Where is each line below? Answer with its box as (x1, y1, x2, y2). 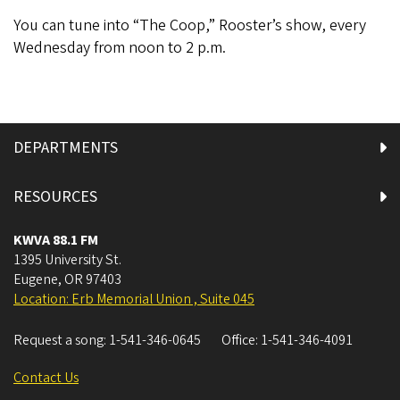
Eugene (13, 269, 58, 289)
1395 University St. (13, 249, 121, 270)
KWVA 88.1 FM (13, 229, 98, 250)
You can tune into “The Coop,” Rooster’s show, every (13, 13, 366, 37)
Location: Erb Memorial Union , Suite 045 (13, 288, 254, 309)
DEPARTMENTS (13, 136, 118, 159)
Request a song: (13, 329, 109, 350)
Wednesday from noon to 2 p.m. (13, 36, 229, 59)
